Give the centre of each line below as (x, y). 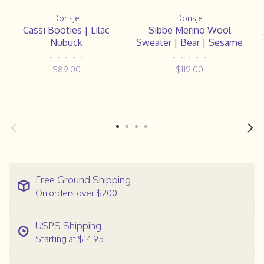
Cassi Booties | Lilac (66, 30)
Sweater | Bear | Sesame (189, 42)
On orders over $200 (76, 193)
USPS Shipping (68, 225)
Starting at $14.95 (70, 239)
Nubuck (66, 42)
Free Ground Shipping (83, 179)
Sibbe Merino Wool (189, 30)
